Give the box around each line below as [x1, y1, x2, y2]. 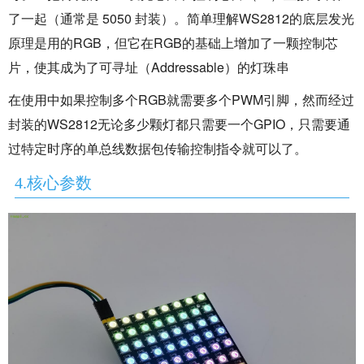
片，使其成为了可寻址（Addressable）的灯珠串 [8, 57, 289, 76]
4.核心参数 [15, 173, 92, 192]
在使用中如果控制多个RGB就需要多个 [8, 89, 232, 109]
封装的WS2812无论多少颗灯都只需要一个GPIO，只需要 [8, 114, 337, 133]
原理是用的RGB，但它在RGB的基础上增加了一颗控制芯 [8, 32, 338, 52]
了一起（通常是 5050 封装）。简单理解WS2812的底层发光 [8, 8, 354, 28]
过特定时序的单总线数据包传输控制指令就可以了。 [8, 138, 307, 158]
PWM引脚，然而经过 [232, 89, 354, 109]
